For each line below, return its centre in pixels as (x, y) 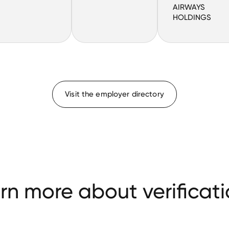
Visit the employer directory (114, 94)
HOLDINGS (192, 18)
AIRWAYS (189, 7)
